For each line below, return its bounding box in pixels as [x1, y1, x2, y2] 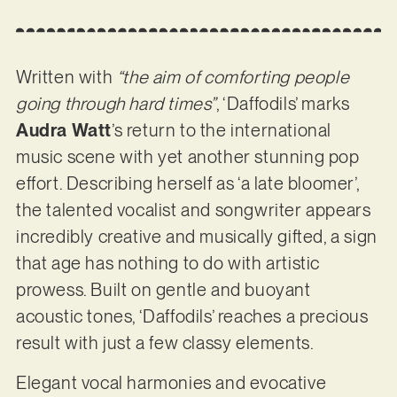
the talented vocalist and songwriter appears [15, 199, 371, 222]
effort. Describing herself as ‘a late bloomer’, [15, 173, 360, 195]
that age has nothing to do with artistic [15, 253, 320, 275]
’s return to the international [111, 120, 331, 142]
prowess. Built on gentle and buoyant [15, 279, 311, 301]
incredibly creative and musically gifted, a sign [15, 226, 378, 248]
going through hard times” [15, 93, 216, 115]
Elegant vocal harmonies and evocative [15, 371, 327, 393]
